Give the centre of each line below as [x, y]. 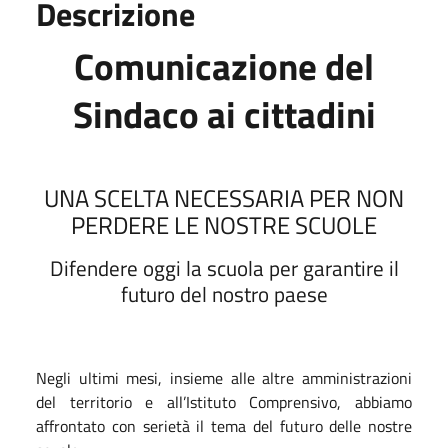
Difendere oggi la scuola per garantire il [224, 267]
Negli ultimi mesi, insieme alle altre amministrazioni [224, 377]
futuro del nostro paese [224, 293]
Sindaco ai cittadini [224, 113]
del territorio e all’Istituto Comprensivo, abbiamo [224, 401]
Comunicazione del [224, 65]
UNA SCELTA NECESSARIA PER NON [224, 197]
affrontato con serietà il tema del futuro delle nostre [224, 425]
